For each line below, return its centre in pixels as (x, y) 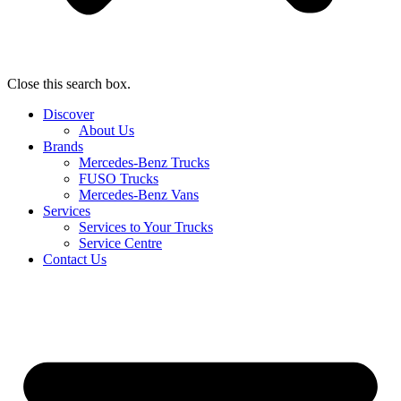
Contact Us (75, 259)
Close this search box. (69, 84)
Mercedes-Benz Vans (139, 195)
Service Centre (120, 243)
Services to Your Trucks (146, 227)
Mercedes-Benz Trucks (144, 162)
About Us (107, 130)
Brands (63, 146)
